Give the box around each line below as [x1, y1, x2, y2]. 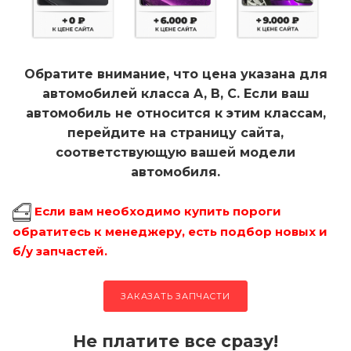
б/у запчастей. [13, 243, 107, 259]
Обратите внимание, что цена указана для [24, 66, 327, 81]
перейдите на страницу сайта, [67, 125, 284, 140]
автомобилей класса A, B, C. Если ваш [42, 85, 309, 101]
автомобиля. [131, 164, 220, 179]
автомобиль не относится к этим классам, [25, 105, 326, 121]
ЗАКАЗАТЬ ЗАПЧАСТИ [121, 290, 230, 302]
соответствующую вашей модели [56, 144, 295, 160]
